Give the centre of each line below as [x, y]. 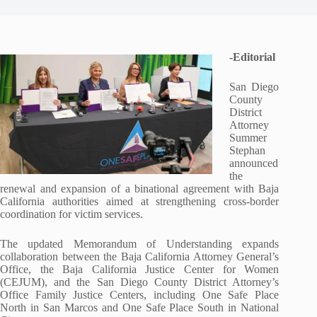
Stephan [247, 150]
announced [254, 163]
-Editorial [252, 57]
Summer [248, 138]
